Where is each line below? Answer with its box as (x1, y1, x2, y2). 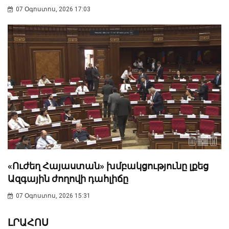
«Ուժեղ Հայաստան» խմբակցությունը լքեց (8, 160, 209, 171)
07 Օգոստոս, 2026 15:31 (16, 192, 90, 199)
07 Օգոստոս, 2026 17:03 (16, 6, 90, 13)
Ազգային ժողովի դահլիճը (8, 173, 128, 184)
